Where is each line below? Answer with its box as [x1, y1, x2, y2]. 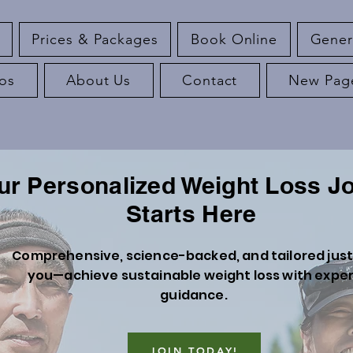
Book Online [191, 31, 278, 48]
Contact [182, 72, 238, 89]
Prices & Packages [32, 31, 158, 48]
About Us [66, 72, 132, 89]
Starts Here [126, 199, 263, 228]
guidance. [160, 286, 228, 304]
